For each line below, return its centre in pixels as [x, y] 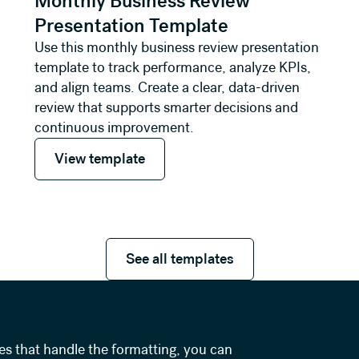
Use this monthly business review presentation [176, 48]
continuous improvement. [114, 128]
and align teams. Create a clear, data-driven [167, 88]
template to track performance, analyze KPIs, [172, 68]
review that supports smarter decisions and [166, 108]
